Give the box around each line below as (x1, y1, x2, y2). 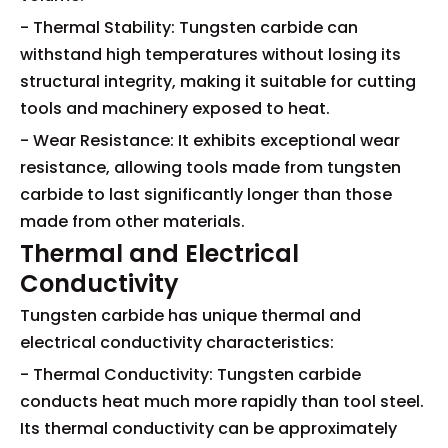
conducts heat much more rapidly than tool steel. (20, 390, 424, 413)
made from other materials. (20, 210, 245, 233)
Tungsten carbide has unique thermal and (20, 304, 361, 327)
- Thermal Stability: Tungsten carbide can (20, 16, 358, 39)
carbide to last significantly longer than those (20, 183, 392, 206)
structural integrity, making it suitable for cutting (20, 70, 416, 93)
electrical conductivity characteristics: (20, 331, 334, 354)
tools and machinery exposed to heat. (20, 97, 330, 120)
